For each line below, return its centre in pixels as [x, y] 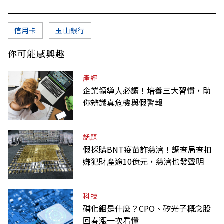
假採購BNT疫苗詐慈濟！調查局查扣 [147, 150]
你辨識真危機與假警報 [123, 103]
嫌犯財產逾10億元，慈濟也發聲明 [143, 162]
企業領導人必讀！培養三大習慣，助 [147, 91]
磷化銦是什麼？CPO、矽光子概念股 [147, 209]
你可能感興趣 [36, 54]
